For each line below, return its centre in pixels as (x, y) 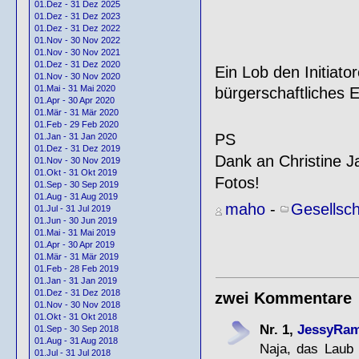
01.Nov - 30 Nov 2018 (77, 305)
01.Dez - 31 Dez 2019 (77, 149)
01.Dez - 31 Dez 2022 (77, 28)
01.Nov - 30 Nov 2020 (77, 77)
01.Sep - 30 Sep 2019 (77, 185)
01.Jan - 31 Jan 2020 (76, 137)
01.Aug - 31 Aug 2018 (76, 341)
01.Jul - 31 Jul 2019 (73, 209)
